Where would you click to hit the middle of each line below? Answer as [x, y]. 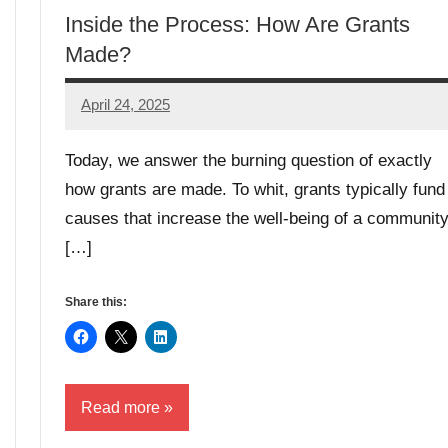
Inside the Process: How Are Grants [237, 24]
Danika [104, 118]
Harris [101, 144]
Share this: [96, 302]
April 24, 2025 [125, 105]
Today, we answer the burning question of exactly [248, 160]
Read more [120, 407]
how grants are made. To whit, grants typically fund [255, 189]
